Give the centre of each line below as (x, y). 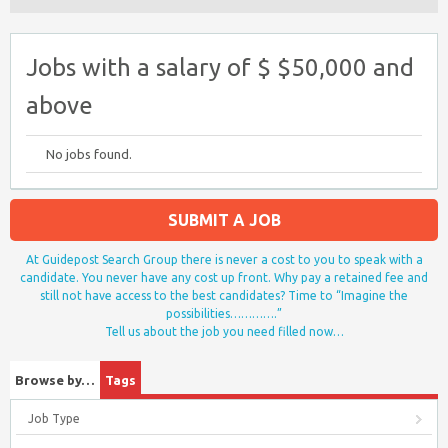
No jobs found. (89, 154)
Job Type (54, 418)
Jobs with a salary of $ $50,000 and (220, 67)
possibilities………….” (224, 313)
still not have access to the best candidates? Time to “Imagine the (224, 295)
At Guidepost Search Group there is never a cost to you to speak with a (224, 259)
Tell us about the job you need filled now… (224, 331)
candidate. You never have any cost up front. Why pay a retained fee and (224, 277)
